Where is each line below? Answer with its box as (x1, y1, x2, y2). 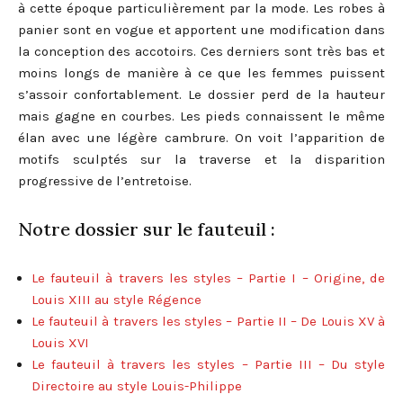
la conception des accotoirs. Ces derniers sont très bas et (18, 42, 385, 59)
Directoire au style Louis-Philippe (31, 377, 242, 394)
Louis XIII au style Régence (31, 291, 201, 308)
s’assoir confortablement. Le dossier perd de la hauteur (18, 85, 385, 103)
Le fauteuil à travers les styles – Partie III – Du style (31, 355, 385, 372)
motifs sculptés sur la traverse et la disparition (18, 150, 385, 167)
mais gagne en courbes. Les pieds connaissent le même (18, 107, 385, 124)
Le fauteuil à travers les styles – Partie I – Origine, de (31, 269, 385, 286)
